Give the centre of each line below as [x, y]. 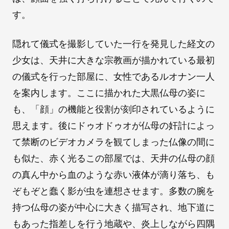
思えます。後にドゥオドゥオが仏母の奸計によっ [113, 126]
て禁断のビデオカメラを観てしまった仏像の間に [113, 142]
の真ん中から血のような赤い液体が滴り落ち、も [113, 175]
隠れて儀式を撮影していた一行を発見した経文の [113, 44]
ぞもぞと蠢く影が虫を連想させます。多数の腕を [113, 191]
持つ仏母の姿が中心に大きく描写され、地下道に [113, 208]
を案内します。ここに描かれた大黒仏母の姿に [109, 93]
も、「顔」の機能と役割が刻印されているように [113, 109]
